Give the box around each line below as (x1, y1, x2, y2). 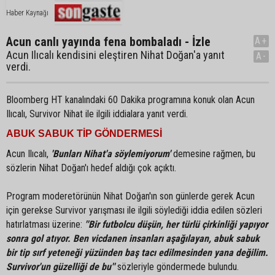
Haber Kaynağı (6, 9, 48, 18)
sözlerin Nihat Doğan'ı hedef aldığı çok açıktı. (6, 162, 176, 174)
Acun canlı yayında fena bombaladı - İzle (6, 34, 211, 49)
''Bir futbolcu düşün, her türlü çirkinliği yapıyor (85, 219, 268, 230)
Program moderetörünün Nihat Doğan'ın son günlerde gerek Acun (6, 190, 255, 202)
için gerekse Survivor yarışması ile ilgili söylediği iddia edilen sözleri (6, 204, 262, 216)
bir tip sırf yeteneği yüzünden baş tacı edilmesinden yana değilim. (6, 247, 268, 258)
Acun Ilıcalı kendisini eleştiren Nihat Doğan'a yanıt (6, 48, 225, 61)
